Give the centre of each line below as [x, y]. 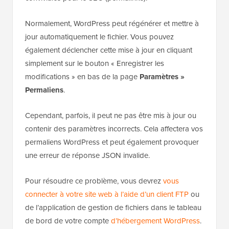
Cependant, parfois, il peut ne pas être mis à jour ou [111, 116]
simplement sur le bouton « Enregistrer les [95, 63]
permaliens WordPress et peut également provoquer [112, 142]
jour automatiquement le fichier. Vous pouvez [99, 37]
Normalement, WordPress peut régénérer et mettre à [112, 24]
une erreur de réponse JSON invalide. [87, 155]
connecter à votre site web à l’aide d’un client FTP [107, 194]
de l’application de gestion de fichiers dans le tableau [113, 208]
